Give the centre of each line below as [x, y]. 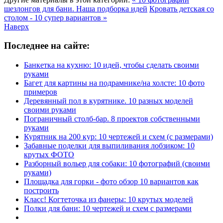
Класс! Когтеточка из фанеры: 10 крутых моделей [109, 200]
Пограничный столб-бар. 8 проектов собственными [112, 119]
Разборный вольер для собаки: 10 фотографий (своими [117, 164]
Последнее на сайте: [47, 46]
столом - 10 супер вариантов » [56, 17]
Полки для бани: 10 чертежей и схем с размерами [108, 209]
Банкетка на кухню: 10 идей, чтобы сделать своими [111, 65]
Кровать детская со [182, 8]
